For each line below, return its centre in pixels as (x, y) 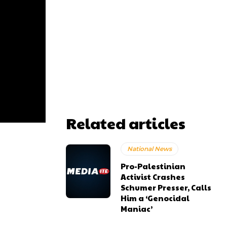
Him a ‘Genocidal (155, 198)
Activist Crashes (153, 177)
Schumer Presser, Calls (166, 187)
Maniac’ (137, 209)
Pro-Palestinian (153, 166)
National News (150, 149)
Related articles (126, 123)
